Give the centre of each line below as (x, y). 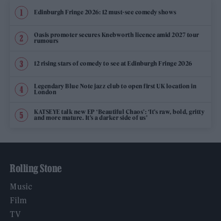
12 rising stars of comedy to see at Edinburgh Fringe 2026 (113, 64)
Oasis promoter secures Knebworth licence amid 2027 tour (117, 35)
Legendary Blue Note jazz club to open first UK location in (115, 86)
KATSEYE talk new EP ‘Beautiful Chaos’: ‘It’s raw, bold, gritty (119, 112)
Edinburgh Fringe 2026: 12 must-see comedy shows (105, 12)
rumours (46, 41)
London (45, 92)
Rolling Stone (36, 168)
